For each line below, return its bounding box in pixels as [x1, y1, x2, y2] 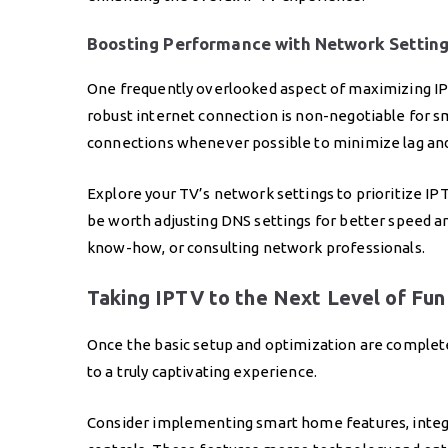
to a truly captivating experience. [87, 362, 318, 380]
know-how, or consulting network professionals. [87, 238, 425, 256]
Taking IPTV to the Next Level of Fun [87, 285, 446, 309]
